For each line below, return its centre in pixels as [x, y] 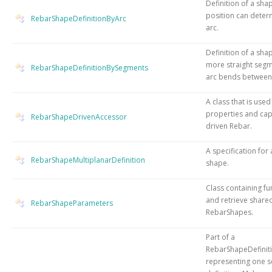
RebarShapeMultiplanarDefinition [88, 160]
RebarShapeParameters [72, 203]
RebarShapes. [229, 212]
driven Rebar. [229, 126]
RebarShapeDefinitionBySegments [90, 67]
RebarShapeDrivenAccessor [79, 117]
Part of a [220, 237]
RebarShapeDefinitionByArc [79, 18]
